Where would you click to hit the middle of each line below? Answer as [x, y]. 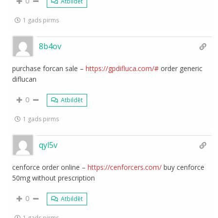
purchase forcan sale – [49, 68]
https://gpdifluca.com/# [122, 68]
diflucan [25, 79]
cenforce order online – [50, 167]
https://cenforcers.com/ [125, 167]
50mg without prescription [54, 178]
